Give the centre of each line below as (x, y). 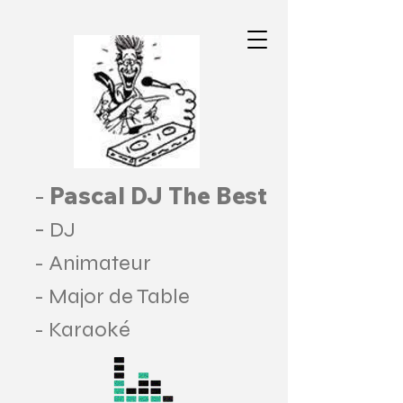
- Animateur (93, 263)
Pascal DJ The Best (158, 196)
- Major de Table (112, 296)
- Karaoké (82, 330)
